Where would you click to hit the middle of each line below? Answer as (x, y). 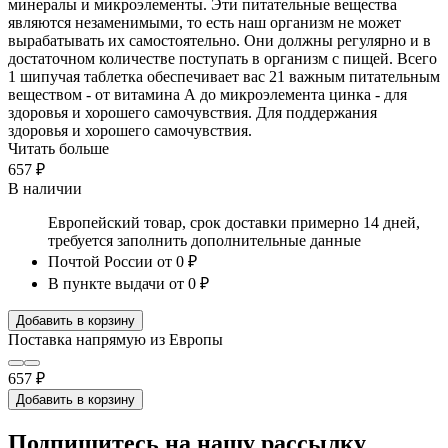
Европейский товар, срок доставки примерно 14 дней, (234, 222)
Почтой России (100, 261)
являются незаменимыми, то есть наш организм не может (204, 22)
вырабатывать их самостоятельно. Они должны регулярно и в (219, 40)
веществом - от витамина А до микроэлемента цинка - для (207, 94)
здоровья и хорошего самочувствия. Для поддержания (192, 112)
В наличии (45, 188)
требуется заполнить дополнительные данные (204, 240)
